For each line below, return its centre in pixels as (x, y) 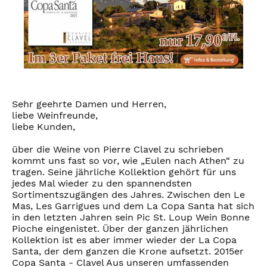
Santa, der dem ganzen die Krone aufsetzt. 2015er (128, 252)
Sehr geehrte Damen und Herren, (89, 104)
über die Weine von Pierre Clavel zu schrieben (118, 150)
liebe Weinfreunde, (55, 116)
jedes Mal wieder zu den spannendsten (102, 184)
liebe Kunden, (44, 127)
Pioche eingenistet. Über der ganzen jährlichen (120, 229)
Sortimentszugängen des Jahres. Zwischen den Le (128, 195)
